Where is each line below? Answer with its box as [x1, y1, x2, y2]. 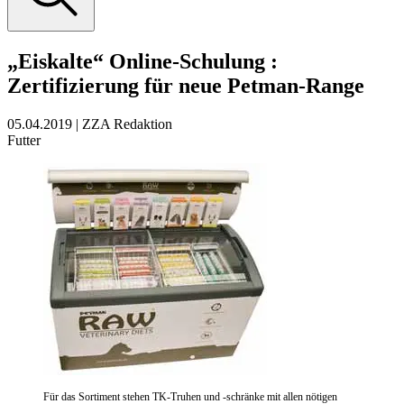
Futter [7, 132, 41, 148]
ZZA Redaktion [82, 115, 172, 132]
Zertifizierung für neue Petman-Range [7, 73, 364, 97]
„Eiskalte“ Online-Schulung [7, 49, 271, 73]
